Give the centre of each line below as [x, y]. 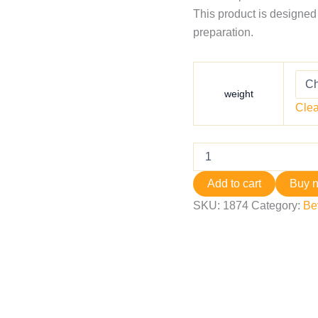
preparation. [223, 32]
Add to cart [234, 183]
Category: [277, 205]
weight [238, 94]
